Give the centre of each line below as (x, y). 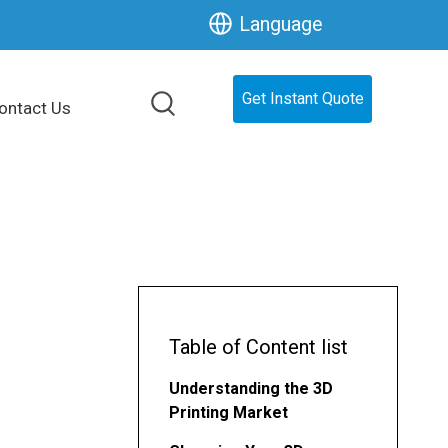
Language (281, 24)
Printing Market (228, 412)
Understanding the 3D (251, 388)
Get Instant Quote (302, 98)
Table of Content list (258, 346)
